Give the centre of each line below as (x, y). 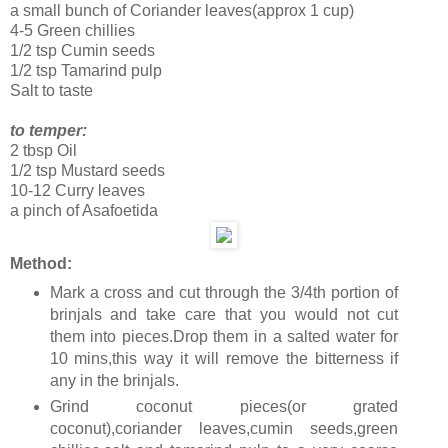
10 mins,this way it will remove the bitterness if (224, 359)
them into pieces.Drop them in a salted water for (224, 337)
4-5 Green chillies (72, 31)
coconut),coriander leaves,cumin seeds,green (224, 429)
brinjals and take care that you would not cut (224, 315)
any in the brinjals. (114, 381)
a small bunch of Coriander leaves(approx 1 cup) (182, 11)
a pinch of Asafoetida (84, 211)
